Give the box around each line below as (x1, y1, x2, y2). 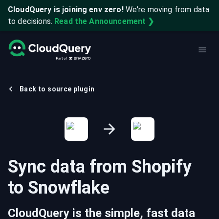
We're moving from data (125, 5, 210, 14)
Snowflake (28, 177, 109, 198)
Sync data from (8, 156, 131, 177)
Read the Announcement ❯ (54, 17, 154, 26)
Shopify (131, 156, 192, 177)
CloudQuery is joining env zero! (8, 5, 124, 14)
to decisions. (8, 17, 52, 26)
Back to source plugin (20, 85, 95, 93)
